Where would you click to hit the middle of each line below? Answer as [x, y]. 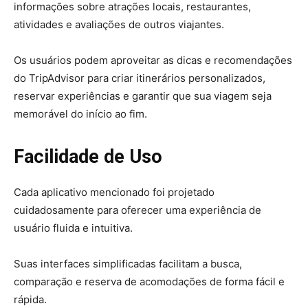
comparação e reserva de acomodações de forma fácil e [149, 282]
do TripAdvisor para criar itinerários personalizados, [140, 78]
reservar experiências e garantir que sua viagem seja [143, 96]
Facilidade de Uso [88, 157]
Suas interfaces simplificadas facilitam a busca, [128, 264]
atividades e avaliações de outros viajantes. [119, 25]
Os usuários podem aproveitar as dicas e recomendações [153, 60]
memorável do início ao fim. [80, 114]
